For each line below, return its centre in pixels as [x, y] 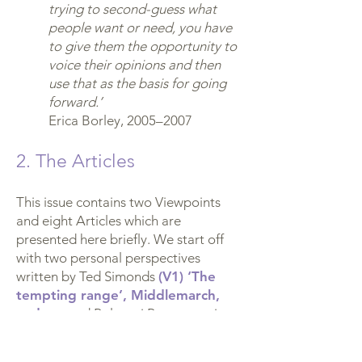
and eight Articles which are [99, 221]
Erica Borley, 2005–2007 [120, 120]
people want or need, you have [140, 27]
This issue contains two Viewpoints [118, 202]
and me [40, 314]
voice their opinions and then [135, 65]
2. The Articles [76, 161]
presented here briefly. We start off [120, 239]
